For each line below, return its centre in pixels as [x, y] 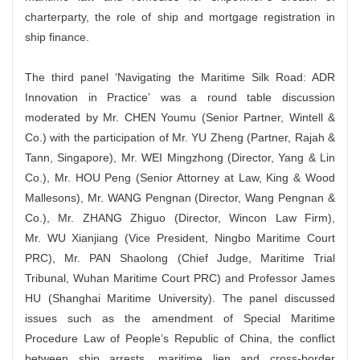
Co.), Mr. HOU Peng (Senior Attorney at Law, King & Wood [180, 178]
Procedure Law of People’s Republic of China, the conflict [180, 338]
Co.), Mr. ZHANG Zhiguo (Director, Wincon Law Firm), [180, 218]
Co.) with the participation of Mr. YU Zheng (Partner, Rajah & [180, 137]
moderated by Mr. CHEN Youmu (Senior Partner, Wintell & [180, 117]
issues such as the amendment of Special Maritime [180, 318]
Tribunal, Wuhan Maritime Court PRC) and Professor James [180, 278]
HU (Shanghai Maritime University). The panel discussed [180, 298]
